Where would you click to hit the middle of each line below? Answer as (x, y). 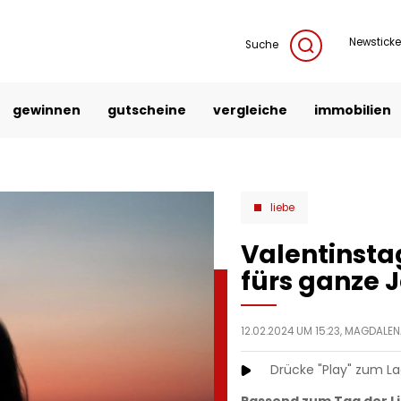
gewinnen (47, 110)
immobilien (353, 110)
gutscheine (147, 110)
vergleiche (250, 110)
